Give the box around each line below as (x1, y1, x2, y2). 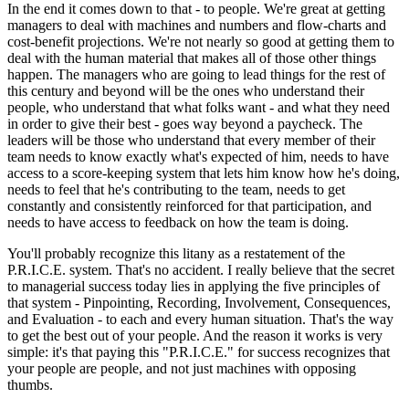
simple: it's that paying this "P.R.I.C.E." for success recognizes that (7, 343, 390, 360)
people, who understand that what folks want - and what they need (7, 99, 390, 115)
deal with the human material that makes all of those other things (7, 49, 376, 66)
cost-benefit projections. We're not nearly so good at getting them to (7, 33, 394, 49)
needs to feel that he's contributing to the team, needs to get (7, 181, 345, 197)
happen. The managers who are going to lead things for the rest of (7, 66, 385, 82)
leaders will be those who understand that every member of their (7, 131, 375, 148)
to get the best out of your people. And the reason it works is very (7, 327, 383, 343)
